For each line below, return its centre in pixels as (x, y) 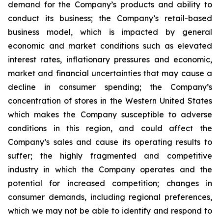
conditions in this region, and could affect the (110, 128)
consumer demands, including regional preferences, (110, 197)
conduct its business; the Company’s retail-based (110, 18)
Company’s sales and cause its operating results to (110, 142)
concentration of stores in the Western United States (110, 101)
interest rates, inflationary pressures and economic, (110, 59)
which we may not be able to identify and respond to (110, 211)
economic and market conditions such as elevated (110, 46)
